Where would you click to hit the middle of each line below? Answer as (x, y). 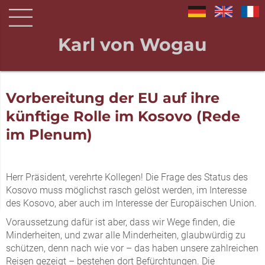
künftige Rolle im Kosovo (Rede (123, 116)
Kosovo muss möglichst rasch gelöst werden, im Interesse (126, 190)
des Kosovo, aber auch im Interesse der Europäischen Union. (131, 203)
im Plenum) (49, 135)
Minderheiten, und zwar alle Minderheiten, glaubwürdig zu (126, 235)
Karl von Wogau (132, 45)
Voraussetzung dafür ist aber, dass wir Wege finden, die (120, 222)
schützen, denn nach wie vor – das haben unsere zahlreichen (132, 248)
